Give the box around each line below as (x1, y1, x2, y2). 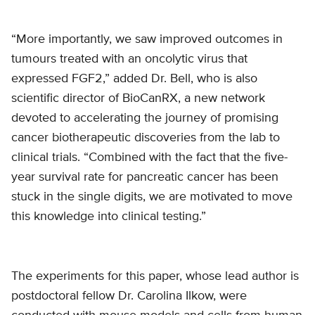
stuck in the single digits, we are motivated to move (11, 191, 292, 204)
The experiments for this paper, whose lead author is (11, 269, 299, 283)
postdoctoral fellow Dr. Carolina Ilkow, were (11, 289, 247, 302)
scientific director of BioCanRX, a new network (11, 92, 265, 105)
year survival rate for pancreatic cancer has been (11, 171, 278, 184)
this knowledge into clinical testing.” (11, 210, 206, 224)
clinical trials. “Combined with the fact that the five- (11, 151, 288, 165)
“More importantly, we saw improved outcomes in (11, 33, 283, 46)
